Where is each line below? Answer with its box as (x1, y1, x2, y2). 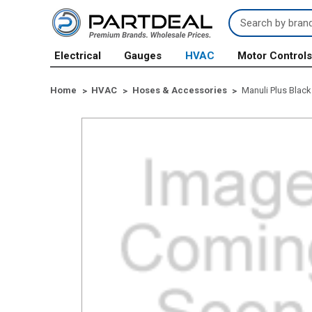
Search (228, 10, 264, 23)
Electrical (54, 49, 101, 62)
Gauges (124, 49, 162, 62)
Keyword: (228, 25, 274, 38)
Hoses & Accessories (132, 84, 227, 95)
